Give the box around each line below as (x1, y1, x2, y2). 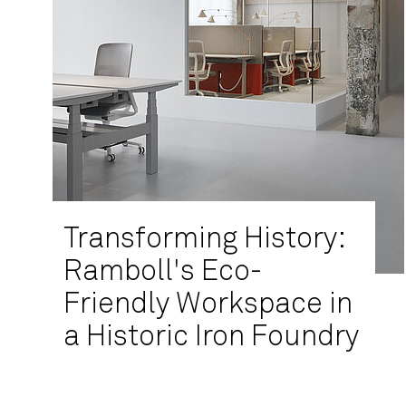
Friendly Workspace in (63, 290, 353, 319)
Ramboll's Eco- (63, 257, 262, 286)
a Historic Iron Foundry (63, 323, 359, 352)
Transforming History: (63, 225, 344, 254)
